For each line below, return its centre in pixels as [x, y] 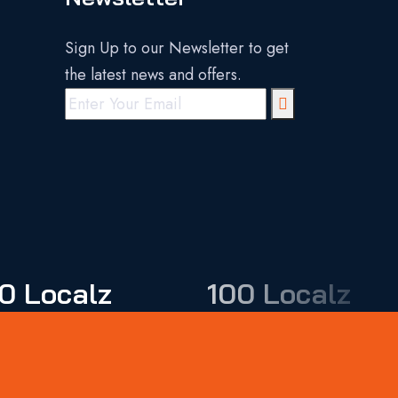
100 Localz [279, 293]
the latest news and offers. [153, 75]
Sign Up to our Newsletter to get [177, 48]
